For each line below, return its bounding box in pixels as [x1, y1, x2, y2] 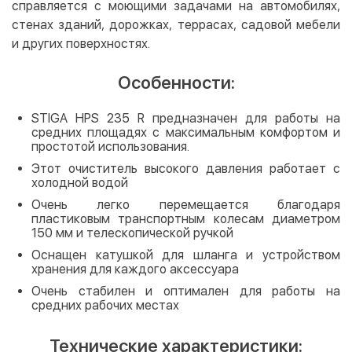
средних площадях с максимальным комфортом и [31, 124, 340, 140]
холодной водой [31, 174, 128, 190]
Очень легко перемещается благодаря [31, 196, 340, 212]
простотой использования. [31, 138, 189, 154]
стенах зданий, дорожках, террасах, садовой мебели [12, 16, 340, 32]
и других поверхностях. [12, 35, 150, 51]
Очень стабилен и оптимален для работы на [31, 283, 340, 299]
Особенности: [117, 71, 235, 93]
